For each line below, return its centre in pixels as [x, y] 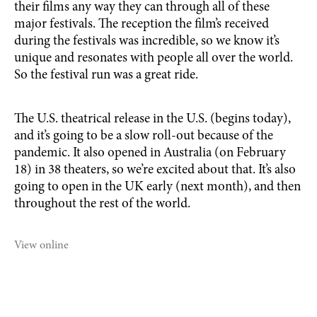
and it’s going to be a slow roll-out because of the [144, 136]
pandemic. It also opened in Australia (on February [150, 153]
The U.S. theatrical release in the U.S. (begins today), [152, 119]
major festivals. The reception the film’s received [142, 24]
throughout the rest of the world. [102, 204]
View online [41, 246]
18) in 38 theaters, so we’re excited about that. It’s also [155, 170]
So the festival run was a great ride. [106, 75]
